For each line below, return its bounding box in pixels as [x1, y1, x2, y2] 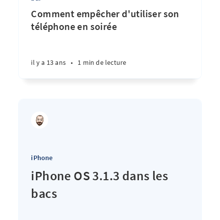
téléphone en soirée [31, 20, 117, 32]
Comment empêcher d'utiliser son [31, 7, 179, 20]
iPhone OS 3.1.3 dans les [31, 167, 168, 184]
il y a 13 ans [31, 58, 66, 67]
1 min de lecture [78, 58, 127, 67]
